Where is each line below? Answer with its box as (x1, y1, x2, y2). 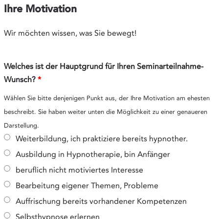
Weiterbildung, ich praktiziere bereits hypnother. (16, 134, 188, 144)
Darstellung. (4, 121, 39, 130)
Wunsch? (4, 75, 38, 85)
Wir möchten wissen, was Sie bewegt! (4, 28, 136, 38)
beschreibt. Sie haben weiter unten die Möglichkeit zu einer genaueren (4, 108, 207, 116)
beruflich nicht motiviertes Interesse (16, 165, 143, 175)
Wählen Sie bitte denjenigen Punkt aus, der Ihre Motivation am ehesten (4, 94, 210, 102)
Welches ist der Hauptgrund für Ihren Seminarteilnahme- (4, 62, 203, 71)
